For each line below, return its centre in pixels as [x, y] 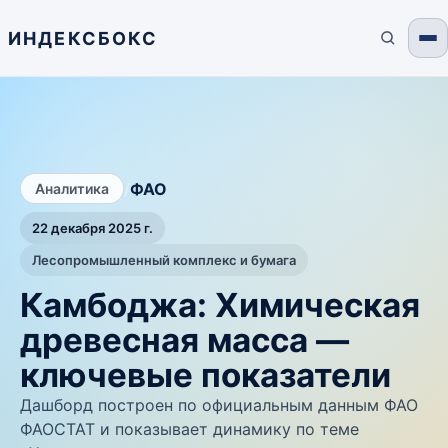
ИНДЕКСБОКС [83, 38]
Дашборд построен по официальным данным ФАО [219, 405]
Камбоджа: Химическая [220, 305]
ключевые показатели [205, 375]
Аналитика [72, 188]
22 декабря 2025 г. [92, 228]
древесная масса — [184, 340]
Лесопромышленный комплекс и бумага [164, 260]
